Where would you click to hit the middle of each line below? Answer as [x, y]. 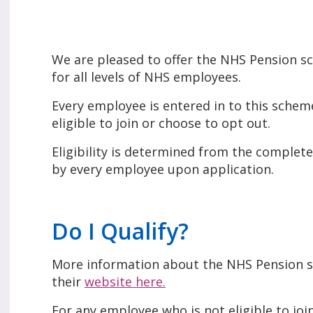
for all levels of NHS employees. [146, 77]
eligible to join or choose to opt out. [161, 123]
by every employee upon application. [163, 169]
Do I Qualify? [120, 231]
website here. [125, 282]
